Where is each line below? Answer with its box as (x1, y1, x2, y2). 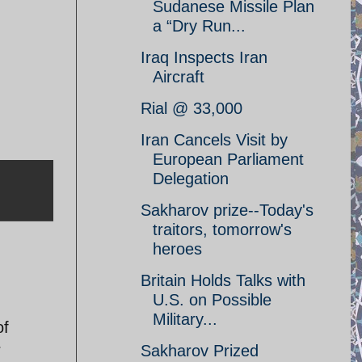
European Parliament (153, 150, 304, 168)
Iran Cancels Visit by (141, 131, 288, 149)
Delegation (153, 170, 229, 187)
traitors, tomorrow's (153, 221, 292, 238)
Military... (153, 310, 217, 328)
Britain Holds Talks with (141, 271, 305, 289)
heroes (153, 240, 202, 258)
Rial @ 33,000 (141, 99, 242, 117)
